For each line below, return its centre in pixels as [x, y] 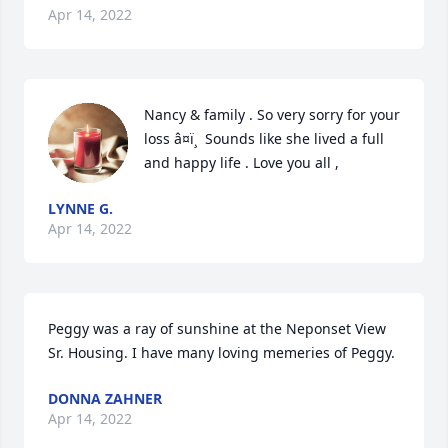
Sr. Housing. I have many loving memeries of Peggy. [221, 352]
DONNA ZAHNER [105, 398]
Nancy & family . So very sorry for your [272, 114]
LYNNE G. [80, 208]
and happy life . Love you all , [243, 162]
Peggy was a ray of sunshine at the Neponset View [217, 328]
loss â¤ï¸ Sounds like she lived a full [264, 138]
